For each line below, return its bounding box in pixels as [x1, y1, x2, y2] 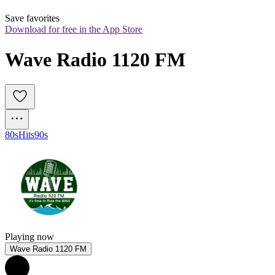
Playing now [5, 231, 54, 242]
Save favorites [5, 13, 60, 24]
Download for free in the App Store [5, 24, 142, 35]
